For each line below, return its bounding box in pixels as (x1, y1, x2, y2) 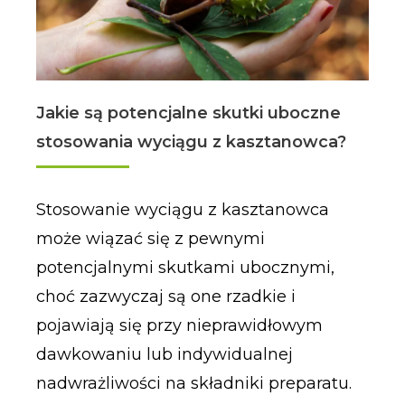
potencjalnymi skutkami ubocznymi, (35, 257, 334, 278)
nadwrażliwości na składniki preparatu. (35, 372, 352, 393)
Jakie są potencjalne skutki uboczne (35, 102, 341, 123)
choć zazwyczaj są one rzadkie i (35, 286, 296, 306)
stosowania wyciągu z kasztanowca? (35, 131, 346, 152)
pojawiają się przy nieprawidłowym (35, 315, 323, 335)
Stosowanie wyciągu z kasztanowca (35, 199, 329, 220)
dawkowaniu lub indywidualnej (35, 344, 293, 364)
